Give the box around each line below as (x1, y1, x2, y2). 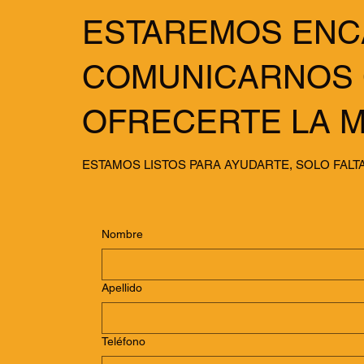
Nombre (102, 227, 144, 240)
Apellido (102, 280, 143, 294)
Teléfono (102, 334, 146, 348)
